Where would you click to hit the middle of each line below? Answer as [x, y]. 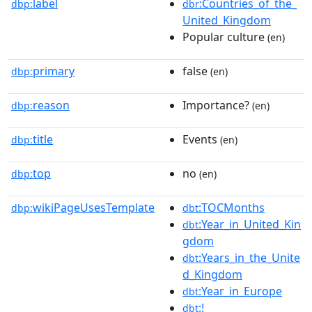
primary [54, 71]
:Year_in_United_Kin [250, 224]
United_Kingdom [227, 20]
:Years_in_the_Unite [249, 257]
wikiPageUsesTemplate [94, 207]
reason [51, 105]
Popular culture [224, 37]
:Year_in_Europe [240, 291]
